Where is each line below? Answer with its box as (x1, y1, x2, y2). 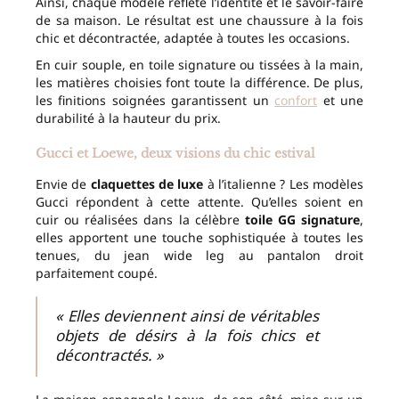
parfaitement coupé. (36, 265, 158, 282)
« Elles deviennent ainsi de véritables (55, 305, 319, 327)
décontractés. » (55, 345, 164, 366)
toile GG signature (244, 211, 360, 229)
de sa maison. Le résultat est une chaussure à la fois (36, 12, 363, 29)
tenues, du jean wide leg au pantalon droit (36, 247, 363, 265)
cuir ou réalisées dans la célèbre (36, 211, 245, 229)
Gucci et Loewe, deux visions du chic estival (36, 145, 315, 162)
